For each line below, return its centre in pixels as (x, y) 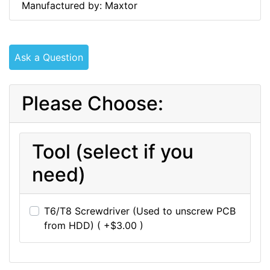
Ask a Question (49, 58)
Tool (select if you (113, 152)
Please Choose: (93, 104)
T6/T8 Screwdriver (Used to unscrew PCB (140, 211)
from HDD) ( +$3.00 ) (94, 226)
